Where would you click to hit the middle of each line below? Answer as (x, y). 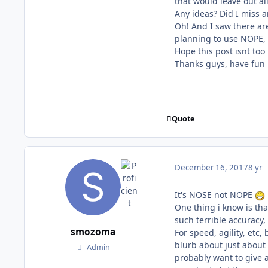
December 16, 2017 (211, 168)
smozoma (93, 232)
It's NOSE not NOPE (215, 195)
